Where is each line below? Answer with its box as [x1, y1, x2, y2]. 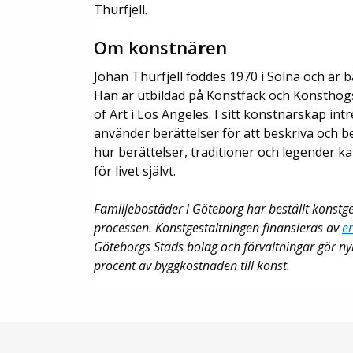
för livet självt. [94, 162, 176, 180]
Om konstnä [94, 35, 198, 59]
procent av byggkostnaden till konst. [94, 256, 290, 274]
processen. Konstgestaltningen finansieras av [94, 218, 342, 236]
